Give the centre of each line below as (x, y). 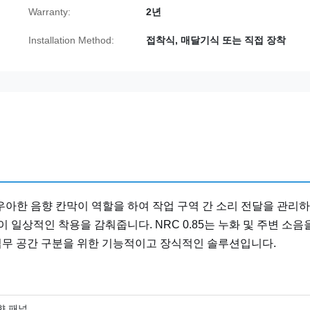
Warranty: (49, 12)
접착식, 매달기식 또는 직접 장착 (216, 40)
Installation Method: (71, 40)
